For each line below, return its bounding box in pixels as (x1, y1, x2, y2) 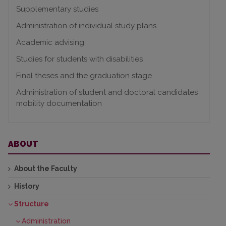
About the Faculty (14, 164, 77, 173)
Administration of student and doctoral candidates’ (16, 88, 199, 97)
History (14, 182, 39, 191)
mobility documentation (16, 99, 102, 108)
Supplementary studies (16, 5, 98, 14)
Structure (14, 200, 49, 208)
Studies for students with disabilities (16, 54, 143, 64)
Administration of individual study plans (16, 21, 156, 31)
